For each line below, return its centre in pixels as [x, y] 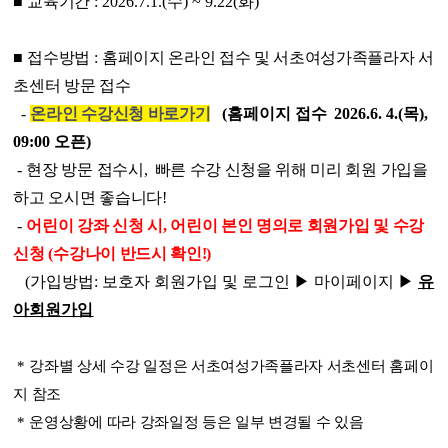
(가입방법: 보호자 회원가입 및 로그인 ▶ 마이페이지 [206, 281]
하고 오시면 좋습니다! [90, 197]
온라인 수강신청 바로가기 [120, 113]
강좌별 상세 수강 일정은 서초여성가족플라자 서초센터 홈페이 [231, 366]
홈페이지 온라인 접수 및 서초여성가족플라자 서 [267, 57]
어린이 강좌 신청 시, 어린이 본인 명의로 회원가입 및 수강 [225, 225]
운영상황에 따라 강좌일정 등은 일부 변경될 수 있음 [196, 422]
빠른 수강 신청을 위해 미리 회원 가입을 [291, 169]
